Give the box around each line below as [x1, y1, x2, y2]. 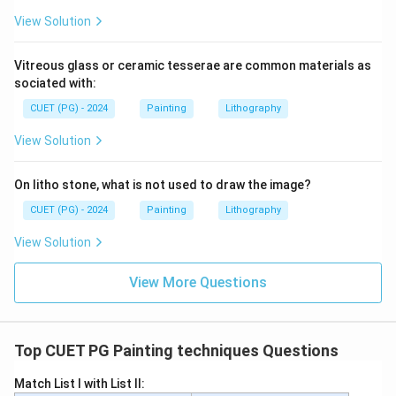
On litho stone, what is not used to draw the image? [14, 178, 311, 192]
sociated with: [14, 76, 96, 90]
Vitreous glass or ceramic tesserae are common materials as [14, 58, 371, 72]
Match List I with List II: [14, 377, 145, 391]
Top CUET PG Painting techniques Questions [14, 341, 339, 360]
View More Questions [129, 274, 267, 291]
